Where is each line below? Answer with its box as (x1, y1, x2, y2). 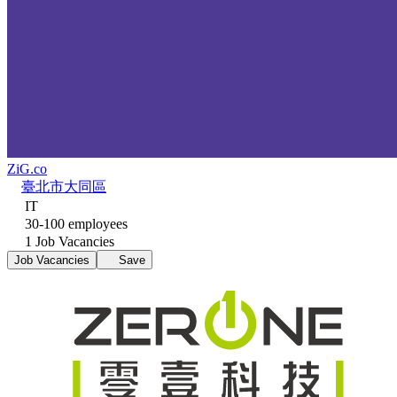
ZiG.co (7, 160, 47, 176)
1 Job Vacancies (21, 233, 114, 249)
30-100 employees (21, 215, 128, 231)
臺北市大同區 (21, 178, 106, 194)
